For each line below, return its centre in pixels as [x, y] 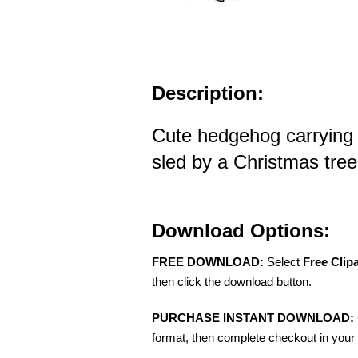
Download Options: [241, 231]
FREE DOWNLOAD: [208, 262]
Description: [208, 93]
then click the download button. [232, 282]
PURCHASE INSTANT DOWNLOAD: [253, 318]
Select [283, 262]
